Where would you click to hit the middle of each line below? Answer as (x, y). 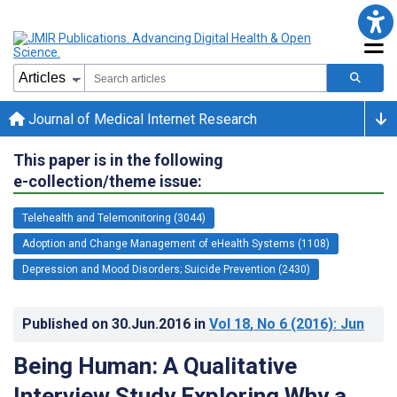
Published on (67, 323)
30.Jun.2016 (153, 323)
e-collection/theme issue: (108, 181)
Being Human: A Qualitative (155, 366)
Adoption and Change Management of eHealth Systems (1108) (176, 243)
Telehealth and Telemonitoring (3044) (114, 218)
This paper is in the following (118, 160)
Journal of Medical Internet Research (141, 119)
